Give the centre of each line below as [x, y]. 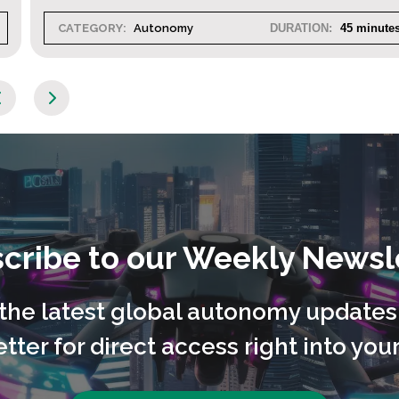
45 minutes [361, 28]
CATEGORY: [85, 28]
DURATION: [293, 28]
